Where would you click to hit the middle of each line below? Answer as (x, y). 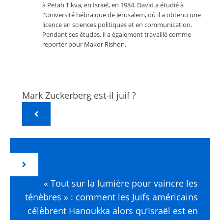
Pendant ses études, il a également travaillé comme (117, 35)
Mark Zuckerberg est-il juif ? (79, 95)
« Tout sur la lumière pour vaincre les (121, 183)
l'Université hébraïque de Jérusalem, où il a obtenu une (122, 15)
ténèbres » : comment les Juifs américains (111, 197)
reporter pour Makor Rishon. (84, 45)
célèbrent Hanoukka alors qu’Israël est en (113, 210)
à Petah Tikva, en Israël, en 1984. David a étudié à (113, 5)
